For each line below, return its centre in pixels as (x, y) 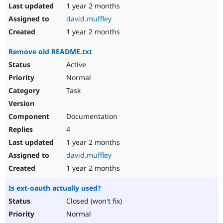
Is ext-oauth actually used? (55, 188)
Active (75, 65)
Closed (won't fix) (93, 201)
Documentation (91, 116)
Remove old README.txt (50, 52)
